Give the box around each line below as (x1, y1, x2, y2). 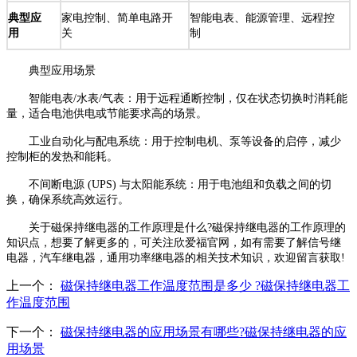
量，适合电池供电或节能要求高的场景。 (6, 107, 207, 120)
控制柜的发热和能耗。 (6, 150, 118, 163)
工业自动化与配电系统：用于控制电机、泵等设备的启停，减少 (6, 135, 341, 147)
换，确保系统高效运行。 (6, 193, 129, 206)
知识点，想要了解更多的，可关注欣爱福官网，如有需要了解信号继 (6, 236, 341, 249)
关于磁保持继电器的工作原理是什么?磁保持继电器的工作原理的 (6, 221, 346, 233)
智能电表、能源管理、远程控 (190, 11, 335, 24)
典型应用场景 (6, 64, 96, 76)
